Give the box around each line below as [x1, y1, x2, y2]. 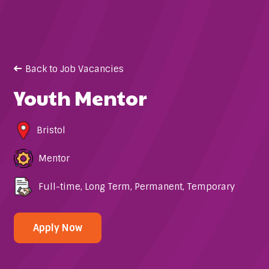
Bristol [36, 124, 65, 137]
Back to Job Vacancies [25, 62, 124, 75]
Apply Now [32, 222, 82, 235]
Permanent [134, 181, 183, 193]
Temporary [186, 181, 235, 193]
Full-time [38, 181, 80, 193]
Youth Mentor [13, 83, 147, 111]
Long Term [84, 181, 130, 193]
